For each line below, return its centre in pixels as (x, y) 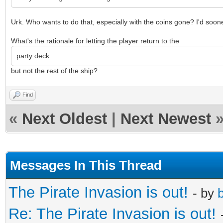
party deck (33, 56)
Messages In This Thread (86, 165)
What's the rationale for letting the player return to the (95, 41)
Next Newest (166, 119)
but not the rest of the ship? (54, 71)
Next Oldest (64, 119)
